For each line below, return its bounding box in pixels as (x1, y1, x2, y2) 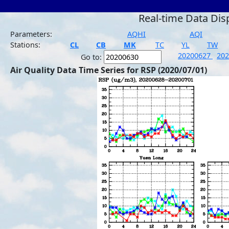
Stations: (10, 40, 40, 50)
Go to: (81, 52, 104, 62)
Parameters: (10, 29, 52, 39)
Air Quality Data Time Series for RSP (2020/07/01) (10, 64, 207, 76)
